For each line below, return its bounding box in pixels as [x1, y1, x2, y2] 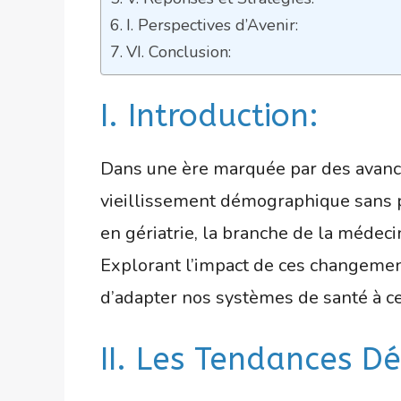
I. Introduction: [100, 97, 319, 134]
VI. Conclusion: [125, 40, 231, 63]
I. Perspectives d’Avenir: [125, 13, 298, 36]
